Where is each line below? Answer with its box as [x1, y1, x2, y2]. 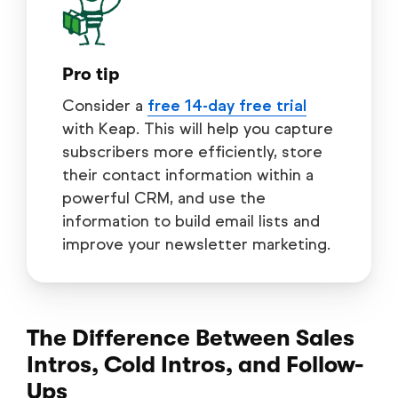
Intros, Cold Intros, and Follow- [27, 352, 364, 378]
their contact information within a [62, 165, 314, 186]
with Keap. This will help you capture [62, 119, 333, 139]
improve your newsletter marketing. [62, 235, 330, 255]
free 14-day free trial [147, 96, 306, 116]
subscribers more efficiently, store [62, 142, 322, 163]
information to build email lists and [62, 211, 320, 232]
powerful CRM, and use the [62, 188, 266, 209]
